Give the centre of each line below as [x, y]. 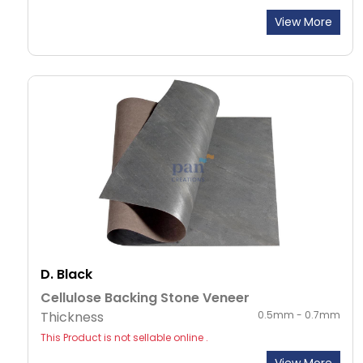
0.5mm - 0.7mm [299, 315]
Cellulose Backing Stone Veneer [145, 298]
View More [303, 22]
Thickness [72, 318]
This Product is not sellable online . [124, 338]
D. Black [66, 275]
